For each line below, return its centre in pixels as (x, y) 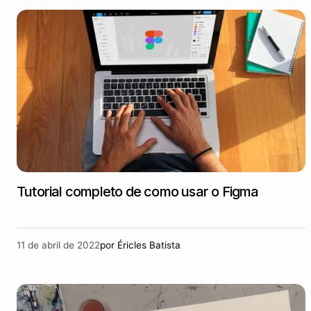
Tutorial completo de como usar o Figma (138, 192)
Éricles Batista (149, 245)
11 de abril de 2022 (58, 245)
